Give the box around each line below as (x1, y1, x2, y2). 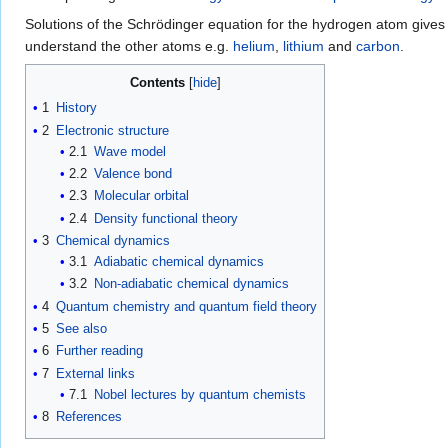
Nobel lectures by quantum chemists (93, 386, 306, 402)
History (56, 100, 97, 116)
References (56, 409, 122, 425)
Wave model (93, 143, 166, 159)
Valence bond (93, 166, 172, 182)
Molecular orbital (93, 188, 189, 204)
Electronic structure (56, 122, 169, 138)
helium (233, 38, 275, 55)
